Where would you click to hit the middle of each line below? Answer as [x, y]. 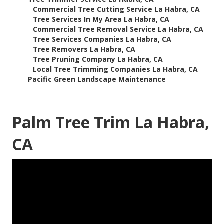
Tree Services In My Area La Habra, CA [101, 19]
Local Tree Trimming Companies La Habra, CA [115, 69]
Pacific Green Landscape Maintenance [97, 79]
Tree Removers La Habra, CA [84, 49]
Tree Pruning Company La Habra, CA [98, 59]
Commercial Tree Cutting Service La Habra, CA [116, 9]
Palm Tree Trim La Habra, [111, 122]
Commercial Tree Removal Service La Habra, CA [118, 29]
